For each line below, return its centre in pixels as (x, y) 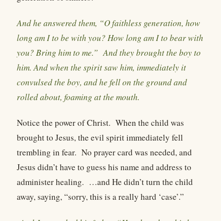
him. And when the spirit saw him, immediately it (101, 67)
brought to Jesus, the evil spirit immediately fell (100, 138)
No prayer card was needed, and (137, 152)
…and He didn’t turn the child (141, 182)
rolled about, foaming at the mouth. (78, 97)
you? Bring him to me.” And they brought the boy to (109, 52)
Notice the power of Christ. (64, 123)
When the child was (150, 123)
